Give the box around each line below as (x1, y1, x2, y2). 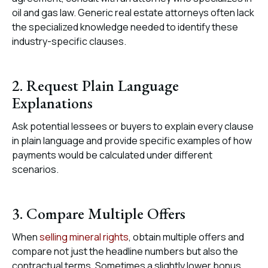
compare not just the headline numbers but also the (12, 245, 238, 258)
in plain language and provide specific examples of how (12, 134, 252, 147)
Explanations (12, 93, 93, 113)
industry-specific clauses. (12, 35, 126, 48)
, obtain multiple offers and (129, 230, 244, 243)
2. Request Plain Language (12, 75, 179, 96)
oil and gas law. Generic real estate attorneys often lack (12, 6, 254, 19)
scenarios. (12, 163, 59, 176)
